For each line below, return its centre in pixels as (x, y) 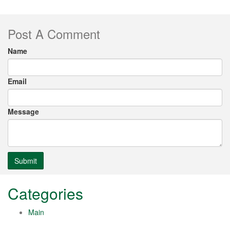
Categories (45, 193)
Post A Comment (54, 33)
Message (23, 111)
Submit (26, 160)
